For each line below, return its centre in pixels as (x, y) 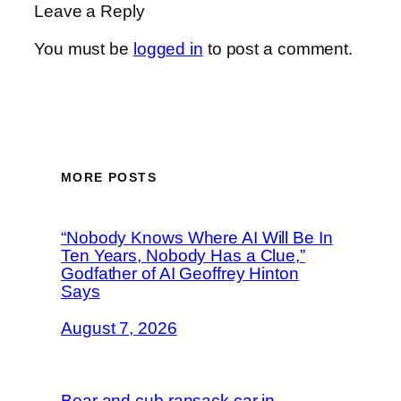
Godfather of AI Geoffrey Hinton (180, 273)
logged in (168, 48)
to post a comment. (278, 48)
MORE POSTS (109, 177)
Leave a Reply (90, 12)
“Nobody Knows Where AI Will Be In (197, 237)
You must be (84, 48)
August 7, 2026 (119, 328)
